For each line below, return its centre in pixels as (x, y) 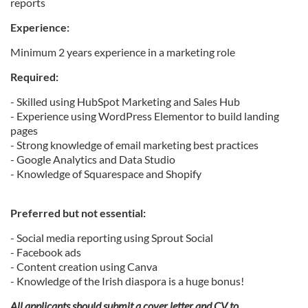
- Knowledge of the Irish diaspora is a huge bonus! (127, 281)
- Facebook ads (46, 252)
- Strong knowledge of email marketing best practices (135, 145)
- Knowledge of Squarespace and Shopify (107, 174)
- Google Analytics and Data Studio (94, 159)
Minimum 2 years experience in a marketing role (123, 52)
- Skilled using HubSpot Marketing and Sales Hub (125, 102)
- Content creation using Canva (84, 267)
